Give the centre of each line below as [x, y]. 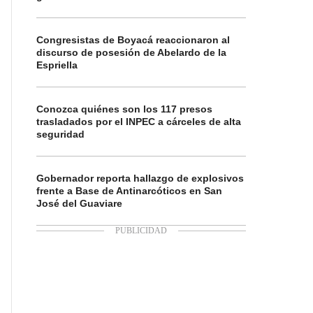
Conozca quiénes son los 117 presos [124, 109]
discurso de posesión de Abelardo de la [131, 52]
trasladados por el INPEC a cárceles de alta [139, 122]
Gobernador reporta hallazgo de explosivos [140, 178]
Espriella [57, 65]
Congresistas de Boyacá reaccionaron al [133, 40]
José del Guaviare [79, 203]
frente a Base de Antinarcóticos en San [129, 191]
